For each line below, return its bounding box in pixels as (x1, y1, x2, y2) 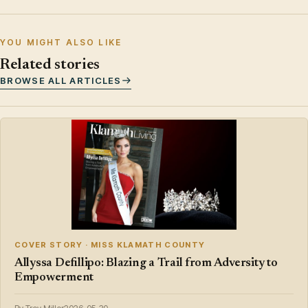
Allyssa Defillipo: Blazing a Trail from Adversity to (14, 256, 278, 269)
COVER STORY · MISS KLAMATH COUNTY (14, 239, 206, 250)
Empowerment (14, 271, 94, 284)
